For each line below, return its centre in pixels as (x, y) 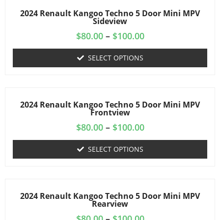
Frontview (110, 112)
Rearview (110, 204)
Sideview (110, 21)
